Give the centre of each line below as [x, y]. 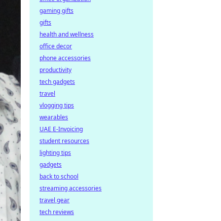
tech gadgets [57, 82]
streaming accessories [71, 188]
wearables [54, 117]
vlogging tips [57, 105]
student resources [64, 141]
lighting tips [55, 153]
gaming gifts [56, 11]
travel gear [55, 200]
